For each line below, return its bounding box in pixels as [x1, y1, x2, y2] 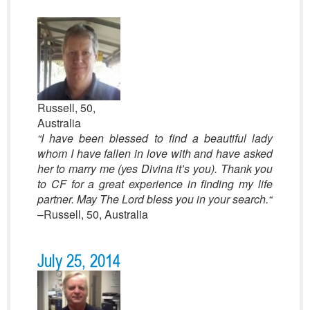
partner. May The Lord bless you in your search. [37, 191, 268, 207]
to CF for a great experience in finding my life [37, 176, 273, 192]
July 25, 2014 [37, 253, 120, 271]
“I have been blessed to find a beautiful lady [37, 130, 273, 146]
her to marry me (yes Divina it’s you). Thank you [37, 161, 273, 176]
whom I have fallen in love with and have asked [37, 145, 273, 161]
